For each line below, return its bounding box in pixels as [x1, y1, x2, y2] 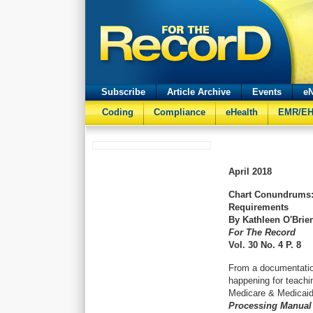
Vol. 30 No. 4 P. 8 [228, 240, 301, 250]
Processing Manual [228, 300, 312, 311]
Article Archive [167, 87, 231, 97]
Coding [102, 107, 133, 117]
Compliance [154, 107, 205, 117]
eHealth [226, 107, 258, 117]
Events [252, 87, 282, 97]
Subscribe [101, 87, 145, 97]
